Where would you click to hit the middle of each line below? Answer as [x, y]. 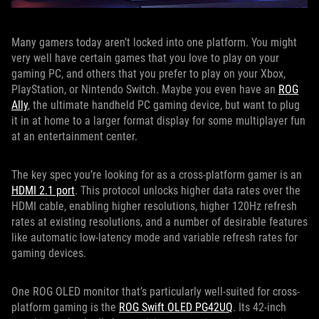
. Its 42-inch [260, 308]
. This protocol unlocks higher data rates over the [188, 191]
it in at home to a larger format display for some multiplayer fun [158, 121]
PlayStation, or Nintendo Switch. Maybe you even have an [145, 90]
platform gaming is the [65, 308]
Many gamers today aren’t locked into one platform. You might [154, 43]
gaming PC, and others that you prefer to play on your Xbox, [148, 74]
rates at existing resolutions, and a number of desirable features [159, 222]
